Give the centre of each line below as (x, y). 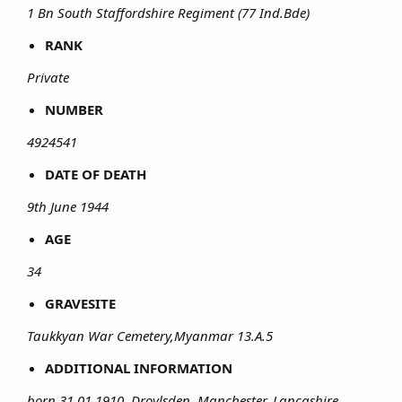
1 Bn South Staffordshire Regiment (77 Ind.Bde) (170, 12)
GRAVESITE (80, 303)
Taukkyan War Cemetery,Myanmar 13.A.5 (152, 335)
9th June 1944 (70, 206)
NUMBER (74, 109)
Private (50, 77)
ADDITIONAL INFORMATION (139, 367)
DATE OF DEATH (96, 174)
